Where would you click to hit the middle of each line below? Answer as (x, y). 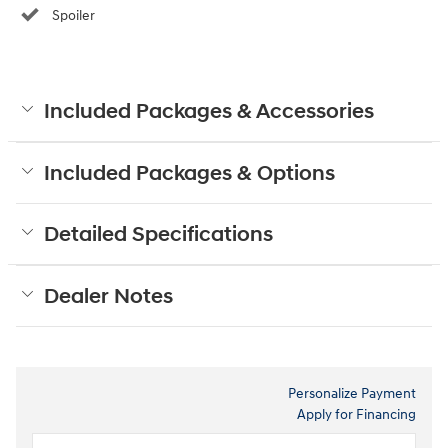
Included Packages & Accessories (209, 111)
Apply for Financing (356, 414)
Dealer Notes (108, 296)
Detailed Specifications (158, 234)
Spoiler (73, 15)
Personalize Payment (352, 393)
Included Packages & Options (189, 173)
